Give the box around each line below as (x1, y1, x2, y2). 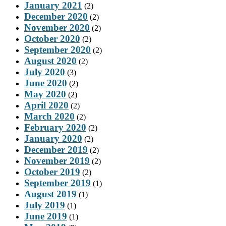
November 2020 (24, 22, 90, 33)
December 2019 (24, 144, 88, 155)
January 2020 (24, 133, 82, 144)
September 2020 (24, 44, 91, 55)
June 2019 (24, 210, 67, 221)
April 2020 (24, 99, 69, 110)
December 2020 (24, 11, 88, 22)
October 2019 (24, 166, 80, 177)
